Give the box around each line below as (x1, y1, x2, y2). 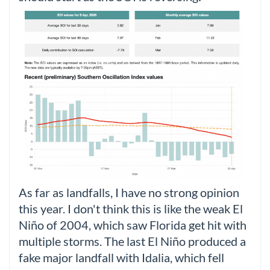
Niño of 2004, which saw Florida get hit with (19, 218, 246, 232)
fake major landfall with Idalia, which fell (19, 250, 224, 265)
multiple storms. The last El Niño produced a (19, 234, 246, 248)
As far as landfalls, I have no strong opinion (19, 185, 239, 199)
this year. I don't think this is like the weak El (19, 201, 243, 216)
